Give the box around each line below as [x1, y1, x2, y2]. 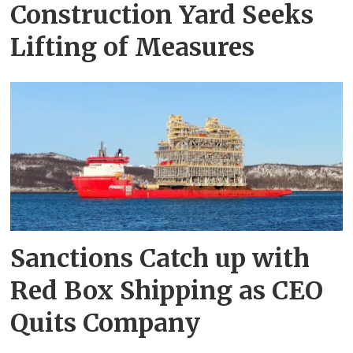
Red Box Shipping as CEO [10, 274, 324, 307]
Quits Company [10, 307, 201, 339]
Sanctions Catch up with [10, 242, 310, 274]
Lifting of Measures [10, 31, 255, 63]
